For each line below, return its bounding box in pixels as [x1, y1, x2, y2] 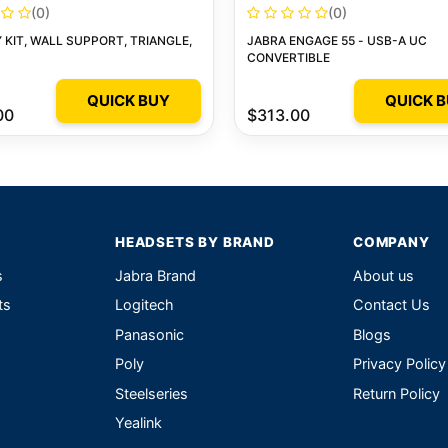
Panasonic [115, 325, 184, 344]
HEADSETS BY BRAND [115, 233, 275, 250]
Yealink [115, 414, 162, 433]
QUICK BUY [87, 91, 170, 111]
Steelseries [115, 384, 188, 403]
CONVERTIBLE [247, 50, 330, 66]
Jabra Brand [115, 266, 196, 285]
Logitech [115, 296, 174, 315]
